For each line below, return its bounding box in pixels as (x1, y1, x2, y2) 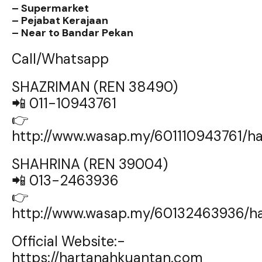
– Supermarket (12, 1, 89, 16)
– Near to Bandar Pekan (12, 26, 133, 40)
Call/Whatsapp (12, 50, 109, 68)
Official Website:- (12, 232, 125, 251)
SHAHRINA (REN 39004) (12, 155, 168, 174)
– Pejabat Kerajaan (12, 13, 108, 28)
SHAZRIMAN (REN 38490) (12, 78, 178, 96)
